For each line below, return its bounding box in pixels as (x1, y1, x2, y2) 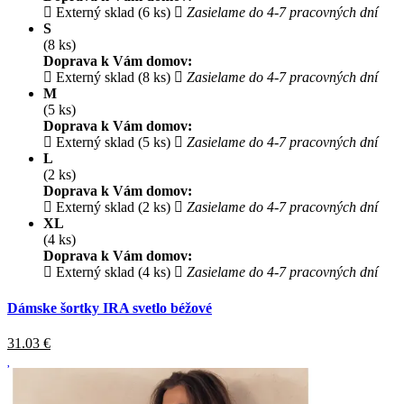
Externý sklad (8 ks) (52, 69, 170, 86)
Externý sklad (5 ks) (52, 134, 170, 151)
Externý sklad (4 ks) (52, 264, 170, 280)
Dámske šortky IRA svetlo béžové (7, 299, 212, 316)
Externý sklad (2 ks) (52, 199, 170, 216)
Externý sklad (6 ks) (52, 5, 170, 21)
